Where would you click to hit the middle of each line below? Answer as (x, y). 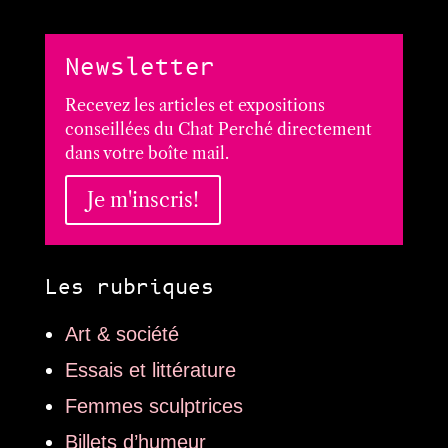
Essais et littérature (150, 370)
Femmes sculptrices (153, 406)
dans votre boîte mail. (146, 153)
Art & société (121, 334)
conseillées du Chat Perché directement (218, 129)
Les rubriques (129, 288)
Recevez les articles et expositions (194, 105)
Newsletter (139, 68)
